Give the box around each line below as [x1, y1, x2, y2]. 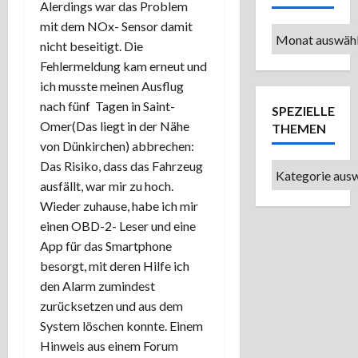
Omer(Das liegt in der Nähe [40, 118, 189, 134]
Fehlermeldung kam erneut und [40, 58, 207, 74]
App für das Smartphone [40, 238, 172, 254]
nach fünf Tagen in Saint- [40, 98, 175, 114]
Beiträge [270, 46, 323, 61]
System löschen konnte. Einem [40, 318, 203, 334]
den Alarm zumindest [40, 278, 155, 294]
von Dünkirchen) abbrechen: [40, 138, 194, 154]
